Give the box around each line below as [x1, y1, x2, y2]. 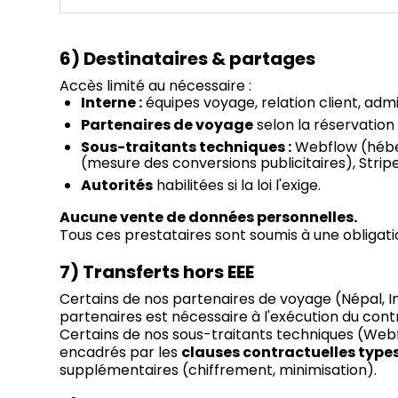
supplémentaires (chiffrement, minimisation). [60, 360, 378, 381]
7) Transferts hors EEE [60, 259, 255, 285]
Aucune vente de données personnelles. [60, 207, 358, 228]
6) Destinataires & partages [60, 46, 316, 72]
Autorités [81, 175, 154, 196]
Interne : [81, 92, 143, 114]
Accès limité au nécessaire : [60, 76, 252, 97]
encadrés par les [60, 342, 182, 363]
